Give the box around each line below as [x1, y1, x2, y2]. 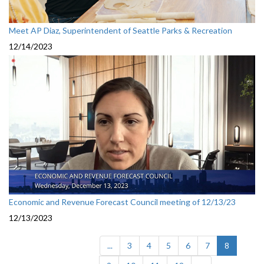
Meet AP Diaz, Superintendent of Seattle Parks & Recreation [9, 25, 232, 36]
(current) [229, 239, 262, 250]
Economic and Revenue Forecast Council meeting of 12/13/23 [9, 196, 236, 207]
